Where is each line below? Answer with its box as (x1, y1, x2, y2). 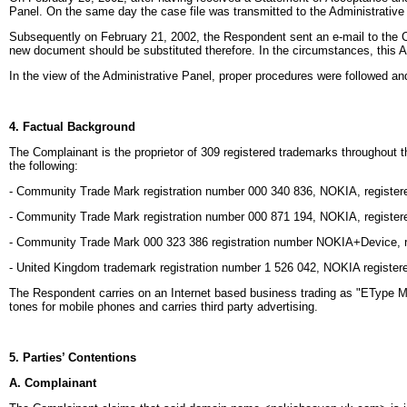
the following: (9, 159, 78, 173)
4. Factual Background (9, 120, 135, 134)
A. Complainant (9, 376, 96, 390)
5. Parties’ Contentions (9, 351, 136, 364)
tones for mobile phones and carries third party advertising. (9, 300, 318, 313)
